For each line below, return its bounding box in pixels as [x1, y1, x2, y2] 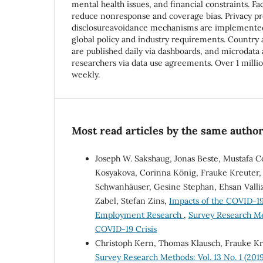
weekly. [72, 69, 100, 80]
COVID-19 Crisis [95, 223, 157, 234]
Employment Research [95, 209, 184, 220]
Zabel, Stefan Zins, [95, 195, 169, 206]
